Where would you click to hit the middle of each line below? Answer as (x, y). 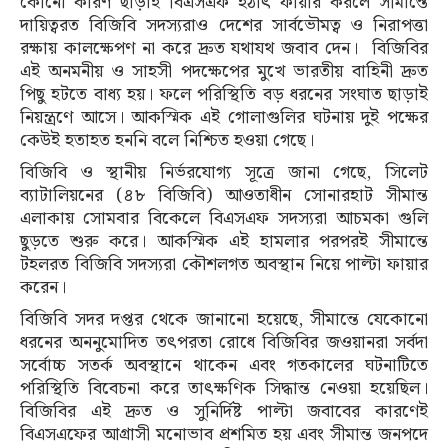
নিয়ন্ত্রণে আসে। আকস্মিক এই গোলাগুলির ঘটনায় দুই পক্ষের (224, 118)
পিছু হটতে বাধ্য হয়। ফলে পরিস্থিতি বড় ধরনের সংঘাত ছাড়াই (224, 95)
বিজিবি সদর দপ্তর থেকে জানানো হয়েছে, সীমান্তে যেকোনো (224, 320)
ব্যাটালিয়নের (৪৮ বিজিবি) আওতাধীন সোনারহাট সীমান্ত (224, 196)
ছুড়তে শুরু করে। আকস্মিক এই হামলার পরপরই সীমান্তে (224, 242)
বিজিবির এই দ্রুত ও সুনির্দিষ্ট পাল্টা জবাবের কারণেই (224, 412)
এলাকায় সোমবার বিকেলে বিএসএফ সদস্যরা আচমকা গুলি (224, 219)
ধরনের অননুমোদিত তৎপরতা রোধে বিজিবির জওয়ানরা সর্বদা (224, 343)
